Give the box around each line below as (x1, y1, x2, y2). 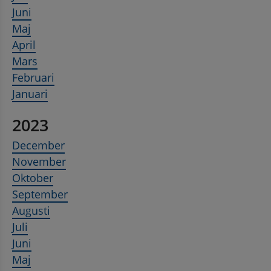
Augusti (12, 203, 50, 218)
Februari (12, 70, 54, 85)
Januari (12, 87, 48, 102)
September (12, 187, 68, 202)
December (12, 138, 65, 153)
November (12, 154, 66, 169)
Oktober (12, 171, 53, 186)
